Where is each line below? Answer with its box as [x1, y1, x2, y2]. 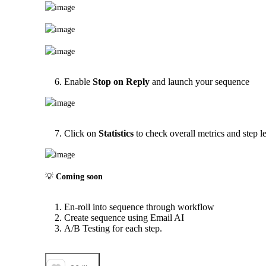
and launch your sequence [150, 76, 249, 87]
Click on [64, 128, 99, 138]
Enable [64, 76, 90, 87]
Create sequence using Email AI [64, 212, 184, 223]
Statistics [99, 128, 134, 138]
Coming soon [56, 172, 103, 181]
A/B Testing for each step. [64, 223, 162, 233]
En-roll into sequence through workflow [64, 201, 214, 212]
